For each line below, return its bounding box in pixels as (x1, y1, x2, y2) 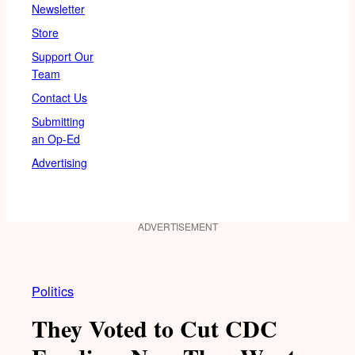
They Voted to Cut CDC (32, 310, 277, 345)
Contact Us (32, 89, 87, 105)
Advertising (32, 154, 87, 170)
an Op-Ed (32, 130, 80, 147)
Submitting (32, 113, 85, 129)
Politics (32, 281, 74, 300)
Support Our (32, 48, 94, 64)
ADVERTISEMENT (137, 219, 218, 233)
